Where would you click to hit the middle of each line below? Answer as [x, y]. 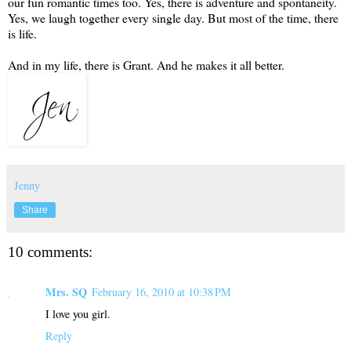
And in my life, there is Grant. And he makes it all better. [146, 64]
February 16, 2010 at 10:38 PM [161, 291]
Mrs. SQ [66, 291]
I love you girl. [78, 313]
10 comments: [50, 251]
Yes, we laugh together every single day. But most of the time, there [173, 17]
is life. [22, 33]
